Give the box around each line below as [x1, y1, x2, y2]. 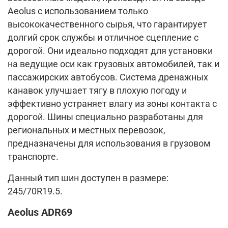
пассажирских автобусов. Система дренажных [8, 72, 208, 82]
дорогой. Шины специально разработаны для [8, 111, 203, 122]
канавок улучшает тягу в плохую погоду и [8, 85, 187, 96]
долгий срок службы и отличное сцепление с [8, 32, 198, 43]
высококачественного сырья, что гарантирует [8, 19, 207, 30]
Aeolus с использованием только [8, 6, 148, 16]
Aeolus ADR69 [8, 206, 72, 218]
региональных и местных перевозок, [8, 125, 165, 135]
